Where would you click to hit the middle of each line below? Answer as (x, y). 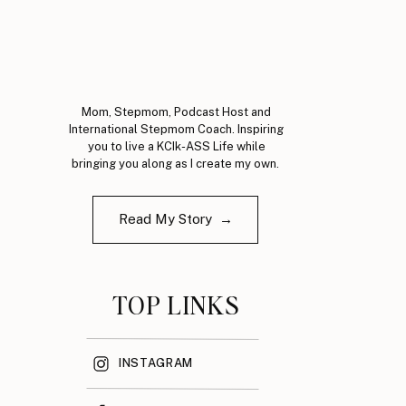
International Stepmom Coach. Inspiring (176, 129)
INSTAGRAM (156, 363)
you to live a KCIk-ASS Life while (176, 146)
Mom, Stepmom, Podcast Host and (176, 112)
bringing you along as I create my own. (176, 164)
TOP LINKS (176, 304)
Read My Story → (175, 219)
